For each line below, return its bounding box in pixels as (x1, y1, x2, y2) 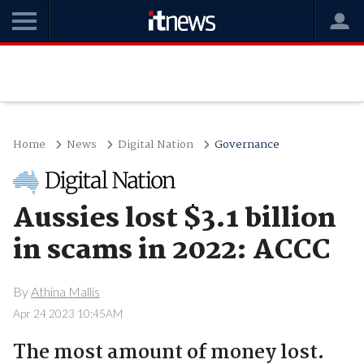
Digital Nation (117, 136, 193, 154)
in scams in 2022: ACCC (12, 229, 331, 273)
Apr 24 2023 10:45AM (12, 306, 123, 320)
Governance (214, 136, 279, 154)
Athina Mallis (30, 283, 100, 299)
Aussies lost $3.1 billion (12, 197, 336, 241)
